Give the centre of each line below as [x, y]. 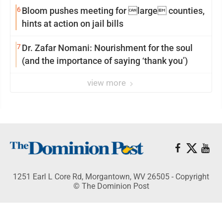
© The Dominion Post [111, 186]
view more [108, 83]
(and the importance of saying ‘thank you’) [105, 61]
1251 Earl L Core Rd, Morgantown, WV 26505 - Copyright [111, 177]
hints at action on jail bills [73, 24]
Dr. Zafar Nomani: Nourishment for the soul [107, 48]
